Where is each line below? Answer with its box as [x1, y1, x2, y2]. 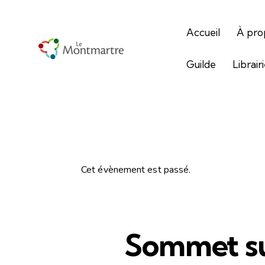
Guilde [186, 58, 216, 71]
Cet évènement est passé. [81, 163, 191, 177]
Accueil [186, 26, 221, 39]
